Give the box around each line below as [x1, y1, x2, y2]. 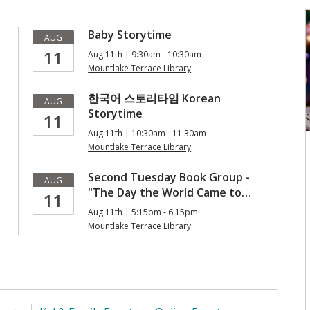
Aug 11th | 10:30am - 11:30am [88, 127, 207, 139]
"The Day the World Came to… [88, 185, 252, 200]
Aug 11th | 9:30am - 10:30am [88, 48, 202, 60]
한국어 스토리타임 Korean [88, 91, 221, 106]
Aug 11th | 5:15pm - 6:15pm [88, 206, 199, 218]
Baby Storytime [88, 27, 172, 42]
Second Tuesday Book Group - [88, 170, 250, 185]
